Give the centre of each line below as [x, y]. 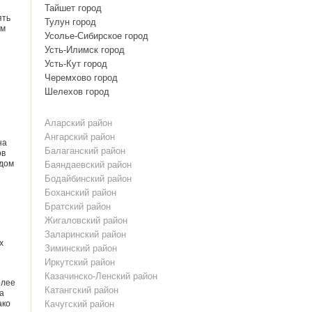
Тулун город [71, 22]
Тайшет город [73, 8]
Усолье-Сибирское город [97, 36]
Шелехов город [77, 92]
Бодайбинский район [88, 179]
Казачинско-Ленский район [101, 276]
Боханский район [81, 193]
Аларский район [79, 123]
